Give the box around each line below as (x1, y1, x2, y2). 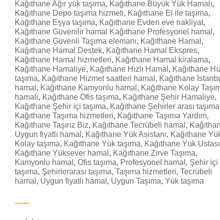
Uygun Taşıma (111, 177, 161, 185)
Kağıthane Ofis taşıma (42, 93, 119, 101)
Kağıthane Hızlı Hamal (90, 65, 168, 73)
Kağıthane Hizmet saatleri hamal (42, 74, 155, 82)
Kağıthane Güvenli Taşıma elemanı (15, 37, 137, 45)
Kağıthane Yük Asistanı (85, 130, 166, 138)
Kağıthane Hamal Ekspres (106, 46, 197, 55)
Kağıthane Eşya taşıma (15, 18, 95, 27)
